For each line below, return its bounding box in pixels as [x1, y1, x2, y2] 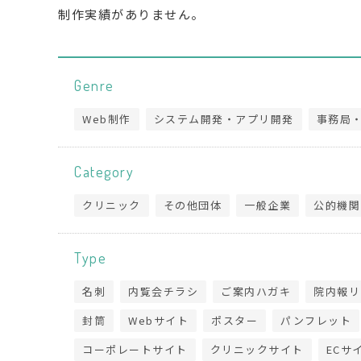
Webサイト [128, 313, 189, 328]
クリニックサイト [210, 342, 304, 357]
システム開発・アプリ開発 [153, 111, 294, 127]
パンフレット [280, 313, 351, 328]
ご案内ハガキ [221, 284, 291, 299]
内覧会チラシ [128, 284, 198, 299]
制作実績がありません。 [58, 6, 205, 23]
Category [74, 163, 134, 180]
